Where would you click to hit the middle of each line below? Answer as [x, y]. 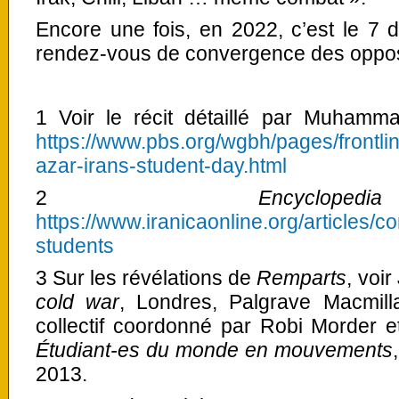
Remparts [302, 278]
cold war [78, 302]
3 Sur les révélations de [147, 278]
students [75, 246]
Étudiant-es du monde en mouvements [214, 350]
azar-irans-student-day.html [161, 166]
